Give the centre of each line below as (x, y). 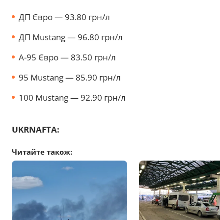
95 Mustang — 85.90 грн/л (71, 77)
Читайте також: (42, 151)
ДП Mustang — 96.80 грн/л (71, 37)
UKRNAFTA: (36, 129)
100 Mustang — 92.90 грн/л (72, 97)
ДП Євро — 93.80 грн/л (65, 17)
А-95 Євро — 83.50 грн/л (67, 57)
